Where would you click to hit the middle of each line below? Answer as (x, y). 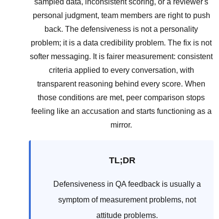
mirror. (121, 125)
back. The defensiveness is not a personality (121, 29)
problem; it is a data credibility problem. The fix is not (121, 43)
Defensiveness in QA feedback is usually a (127, 184)
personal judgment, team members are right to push (121, 15)
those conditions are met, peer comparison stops (121, 97)
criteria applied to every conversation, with (121, 70)
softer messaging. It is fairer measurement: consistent (121, 56)
